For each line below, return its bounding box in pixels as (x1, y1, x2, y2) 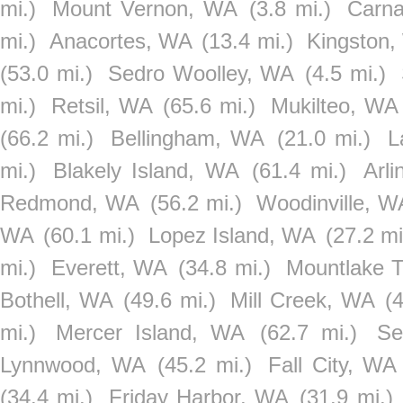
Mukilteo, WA (271, 94, 399, 118)
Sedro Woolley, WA (107, 61, 295, 85)
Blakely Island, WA (53, 158, 239, 183)
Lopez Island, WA (148, 223, 317, 247)
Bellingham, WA (110, 126, 265, 150)
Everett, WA (50, 255, 168, 280)
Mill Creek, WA (230, 288, 375, 312)
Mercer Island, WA (56, 320, 245, 345)
